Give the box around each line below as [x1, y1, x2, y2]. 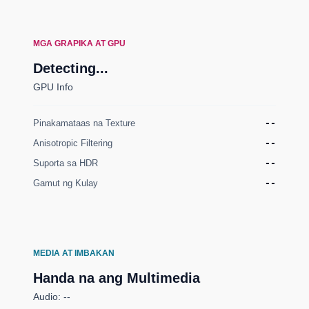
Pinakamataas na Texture [33, 118, 135, 128]
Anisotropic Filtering [33, 138, 112, 148]
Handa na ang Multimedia [33, 270, 200, 286]
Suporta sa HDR [33, 158, 98, 168]
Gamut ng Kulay [33, 178, 98, 188]
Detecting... [33, 61, 108, 76]
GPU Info [33, 81, 73, 92]
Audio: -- [33, 291, 70, 302]
